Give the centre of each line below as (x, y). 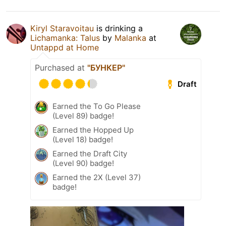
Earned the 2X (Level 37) (97, 178)
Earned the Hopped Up (93, 130)
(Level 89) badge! (83, 116)
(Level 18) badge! (83, 140)
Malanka (130, 38)
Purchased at (61, 68)
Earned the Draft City (90, 154)
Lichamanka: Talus (65, 38)
